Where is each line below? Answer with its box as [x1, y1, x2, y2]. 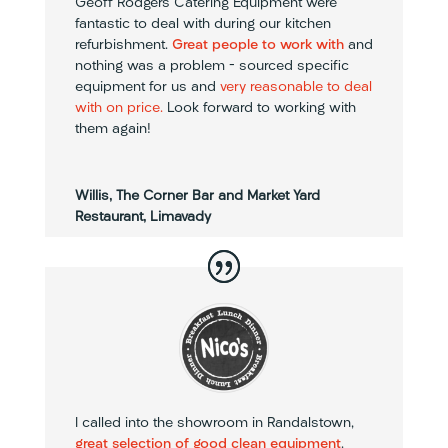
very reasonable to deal [219, 80, 372, 96]
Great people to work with [171, 38, 344, 54]
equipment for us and [74, 80, 220, 96]
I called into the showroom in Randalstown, [74, 416, 354, 432]
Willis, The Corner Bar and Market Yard [74, 189, 320, 205]
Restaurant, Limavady [74, 210, 211, 226]
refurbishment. [74, 38, 172, 54]
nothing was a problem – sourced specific [74, 59, 349, 75]
